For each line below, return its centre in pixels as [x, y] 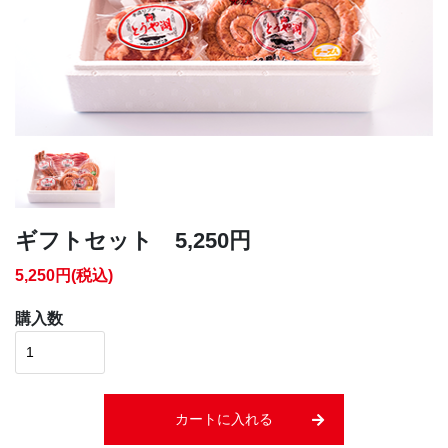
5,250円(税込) [64, 276]
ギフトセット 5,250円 [133, 241]
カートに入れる [224, 419]
